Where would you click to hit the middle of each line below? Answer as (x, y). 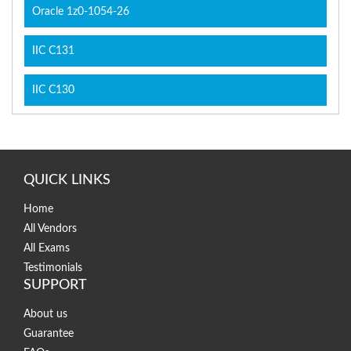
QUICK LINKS (67, 181)
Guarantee (49, 334)
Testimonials (53, 268)
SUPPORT (55, 286)
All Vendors (50, 229)
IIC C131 (53, 51)
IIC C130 (53, 90)
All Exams (47, 249)
